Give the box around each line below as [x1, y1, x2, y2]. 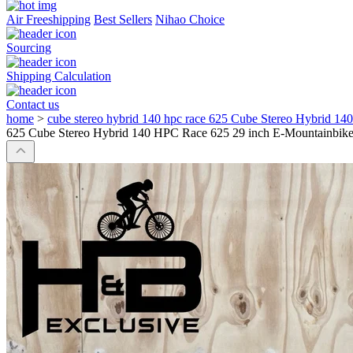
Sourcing [6, 41, 51, 55]
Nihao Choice [155, 13, 225, 27]
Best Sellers [94, 13, 152, 27]
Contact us [6, 98, 59, 112]
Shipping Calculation [6, 69, 111, 84]
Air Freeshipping [6, 13, 91, 27]
